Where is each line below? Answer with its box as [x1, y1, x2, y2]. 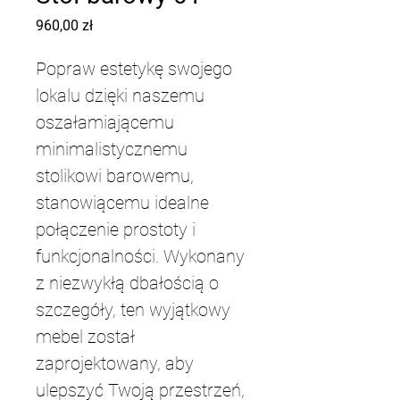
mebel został [36, 326, 139, 347]
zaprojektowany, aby [36, 353, 198, 374]
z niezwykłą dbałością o [36, 272, 223, 294]
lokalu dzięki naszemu [36, 85, 209, 106]
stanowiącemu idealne [36, 192, 213, 213]
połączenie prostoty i [36, 219, 200, 240]
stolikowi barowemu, [36, 165, 198, 187]
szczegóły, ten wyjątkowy [36, 299, 235, 321]
